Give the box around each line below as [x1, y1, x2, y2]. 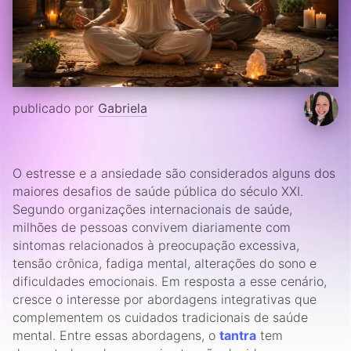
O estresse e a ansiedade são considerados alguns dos [13, 165, 335, 181]
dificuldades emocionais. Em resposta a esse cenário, [13, 273, 327, 289]
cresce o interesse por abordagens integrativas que [13, 291, 317, 307]
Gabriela [98, 100, 147, 116]
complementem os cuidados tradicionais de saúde [13, 309, 308, 325]
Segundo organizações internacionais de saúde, [13, 201, 292, 217]
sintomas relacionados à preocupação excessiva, [13, 237, 299, 253]
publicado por [13, 100, 98, 116]
